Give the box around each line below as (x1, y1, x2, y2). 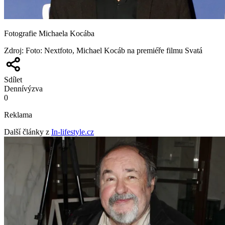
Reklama (4, 110, 32, 119)
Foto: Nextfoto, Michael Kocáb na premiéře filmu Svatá (26, 46, 202, 55)
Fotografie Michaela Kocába (4, 29, 94, 38)
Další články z (4, 127, 49, 136)
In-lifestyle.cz (51, 127, 94, 136)
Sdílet (4, 75, 22, 84)
